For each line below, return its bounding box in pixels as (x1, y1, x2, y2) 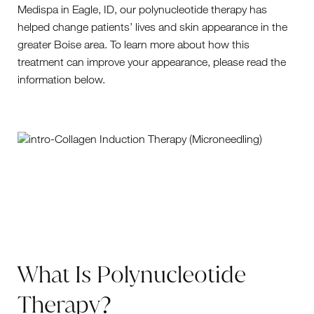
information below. (18, 72, 105, 86)
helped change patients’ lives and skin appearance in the (18, 20, 287, 34)
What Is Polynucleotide (18, 259, 246, 289)
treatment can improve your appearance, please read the (18, 55, 286, 69)
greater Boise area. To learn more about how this (18, 37, 250, 51)
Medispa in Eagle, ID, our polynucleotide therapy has (18, 2, 267, 16)
